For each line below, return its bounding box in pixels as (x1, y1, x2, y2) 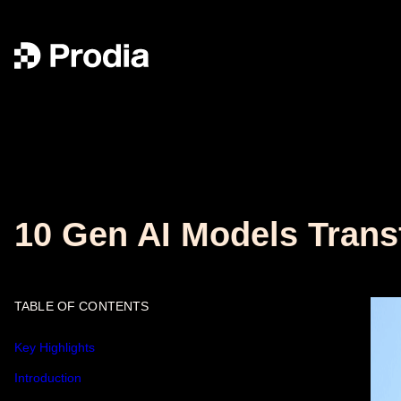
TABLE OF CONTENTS (14, 299, 149, 313)
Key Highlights (14, 340, 95, 354)
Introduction (14, 371, 81, 385)
